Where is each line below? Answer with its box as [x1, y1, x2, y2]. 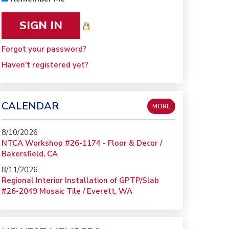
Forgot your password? [1, 44, 86, 54]
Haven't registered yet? [1, 60, 88, 70]
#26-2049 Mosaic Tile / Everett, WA [1, 186, 132, 196]
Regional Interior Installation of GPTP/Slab [1, 175, 159, 186]
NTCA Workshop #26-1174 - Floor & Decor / [1, 138, 162, 148]
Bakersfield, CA [1, 149, 58, 159]
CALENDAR [1, 99, 59, 113]
